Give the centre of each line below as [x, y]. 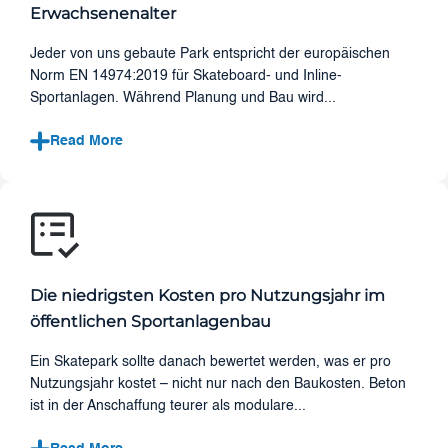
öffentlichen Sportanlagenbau [150, 321]
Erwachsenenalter [103, 13]
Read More [86, 140]
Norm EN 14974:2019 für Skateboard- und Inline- [186, 75]
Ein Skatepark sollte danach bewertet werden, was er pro [210, 361]
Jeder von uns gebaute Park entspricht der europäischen [210, 53]
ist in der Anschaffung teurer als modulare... [168, 405]
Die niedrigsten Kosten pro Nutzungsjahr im [207, 295]
